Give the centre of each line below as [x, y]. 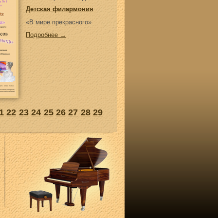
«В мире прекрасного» [59, 22]
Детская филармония [60, 9]
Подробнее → [46, 35]
